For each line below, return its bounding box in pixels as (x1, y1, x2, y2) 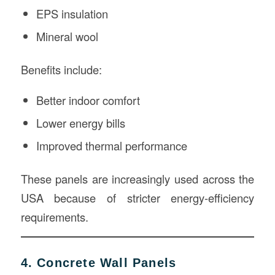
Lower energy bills (36, 115, 125, 131)
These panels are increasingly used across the (20, 171, 255, 187)
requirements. (20, 209, 88, 225)
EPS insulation (36, 6, 108, 22)
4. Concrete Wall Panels (20, 255, 177, 269)
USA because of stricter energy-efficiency (20, 190, 255, 206)
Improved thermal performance (36, 137, 187, 153)
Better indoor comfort (36, 92, 140, 108)
